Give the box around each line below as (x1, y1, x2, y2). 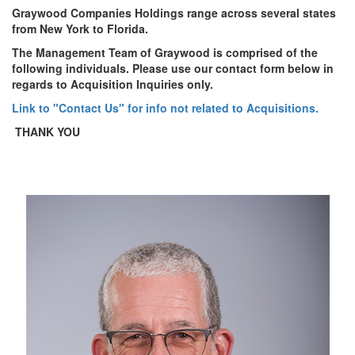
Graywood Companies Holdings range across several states (12, 5, 336, 21)
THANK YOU (12, 124, 80, 139)
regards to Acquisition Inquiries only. (12, 76, 213, 92)
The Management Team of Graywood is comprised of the (12, 44, 318, 60)
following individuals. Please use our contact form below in (12, 60, 334, 76)
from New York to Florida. (12, 21, 148, 36)
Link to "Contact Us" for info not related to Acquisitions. (12, 100, 319, 116)
